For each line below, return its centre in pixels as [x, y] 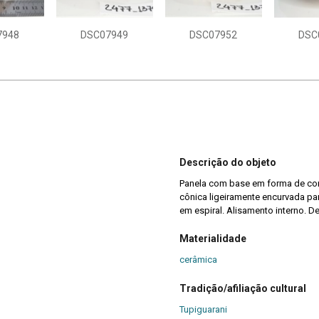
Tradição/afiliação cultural [243, 288]
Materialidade [213, 239]
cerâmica [198, 260]
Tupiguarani [203, 309]
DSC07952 [213, 35]
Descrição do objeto [228, 162]
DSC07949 [104, 35]
